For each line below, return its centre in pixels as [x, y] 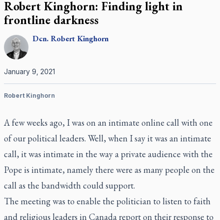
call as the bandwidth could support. [69, 185]
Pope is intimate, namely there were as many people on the [109, 170]
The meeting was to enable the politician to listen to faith [107, 201]
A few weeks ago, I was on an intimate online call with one [108, 123]
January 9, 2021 [29, 71]
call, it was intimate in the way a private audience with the [108, 154]
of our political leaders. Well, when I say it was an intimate [108, 138]
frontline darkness [51, 20]
